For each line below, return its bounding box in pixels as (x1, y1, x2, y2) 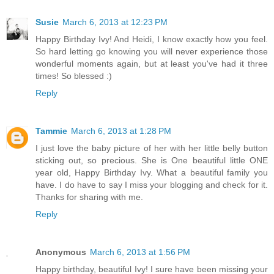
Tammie (35, 125, 67, 136)
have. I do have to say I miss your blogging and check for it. (35, 179, 268, 190)
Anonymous (35, 246, 86, 257)
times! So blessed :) (35, 71, 112, 81)
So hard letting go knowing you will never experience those (35, 46, 268, 56)
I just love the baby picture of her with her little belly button (35, 143, 268, 153)
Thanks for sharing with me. (35, 191, 143, 202)
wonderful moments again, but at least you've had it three (35, 59, 268, 68)
